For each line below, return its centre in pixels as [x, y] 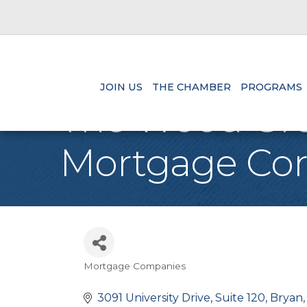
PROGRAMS [271, 87]
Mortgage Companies [135, 266]
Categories [126, 277]
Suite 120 [240, 298]
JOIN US [121, 87]
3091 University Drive [154, 298]
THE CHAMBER [191, 87]
